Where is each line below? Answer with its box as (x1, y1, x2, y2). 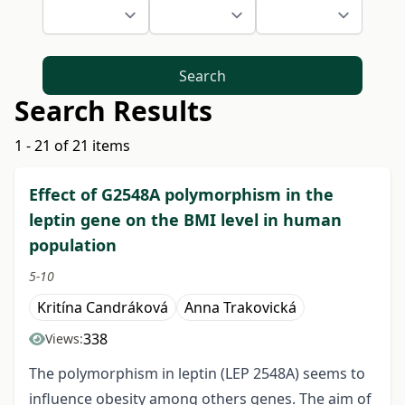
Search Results (14, 92, 212, 130)
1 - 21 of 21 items (14, 136, 130, 156)
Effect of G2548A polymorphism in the (29, 184, 334, 206)
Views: (45, 330, 83, 348)
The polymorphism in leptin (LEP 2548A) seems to (29, 363, 365, 384)
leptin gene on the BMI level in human (29, 209, 342, 231)
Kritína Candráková (37, 297, 168, 318)
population (29, 234, 117, 257)
